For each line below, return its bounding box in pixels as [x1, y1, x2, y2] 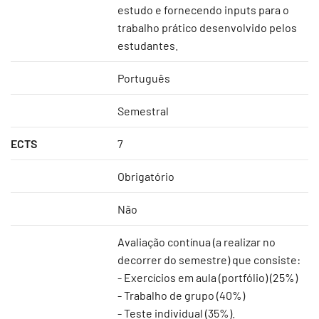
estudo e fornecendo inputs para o [117, 3, 289, 16]
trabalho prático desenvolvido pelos [117, 21, 297, 34]
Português [117, 71, 170, 85]
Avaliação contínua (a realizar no [117, 235, 276, 249]
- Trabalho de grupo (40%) [117, 288, 247, 302]
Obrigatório [117, 169, 174, 183]
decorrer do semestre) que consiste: [117, 253, 300, 266]
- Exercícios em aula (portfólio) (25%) [117, 271, 298, 284]
